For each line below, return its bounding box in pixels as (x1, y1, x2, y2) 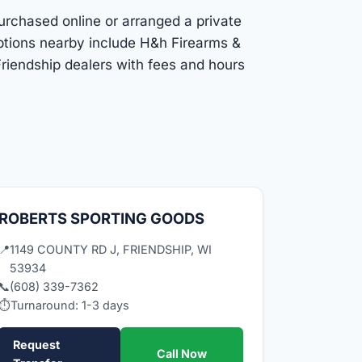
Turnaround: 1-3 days (10, 297, 129, 312)
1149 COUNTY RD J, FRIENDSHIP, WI (9, 242, 212, 256)
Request (12, 337, 60, 351)
